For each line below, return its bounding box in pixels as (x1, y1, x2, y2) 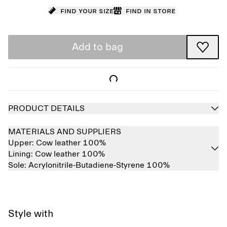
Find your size (60, 7, 113, 15)
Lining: (8, 150, 35, 158)
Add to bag (71, 42, 123, 52)
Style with (8, 209, 54, 219)
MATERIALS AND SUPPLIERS (8, 128, 121, 136)
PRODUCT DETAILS (8, 104, 85, 112)
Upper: (8, 139, 36, 147)
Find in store (125, 7, 175, 15)
